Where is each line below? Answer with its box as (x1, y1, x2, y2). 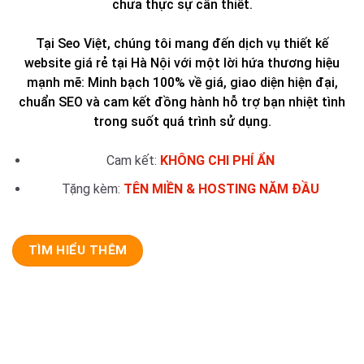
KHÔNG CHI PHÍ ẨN (159, 153, 275, 168)
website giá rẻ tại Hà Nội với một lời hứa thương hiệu (24, 55, 340, 71)
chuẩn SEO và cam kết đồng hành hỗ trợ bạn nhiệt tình (19, 94, 345, 110)
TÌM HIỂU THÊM (28, 243, 128, 258)
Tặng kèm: (61, 180, 123, 197)
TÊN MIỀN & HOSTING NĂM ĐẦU (123, 180, 319, 197)
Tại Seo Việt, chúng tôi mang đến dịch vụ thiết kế (36, 36, 328, 51)
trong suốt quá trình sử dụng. (93, 114, 271, 129)
